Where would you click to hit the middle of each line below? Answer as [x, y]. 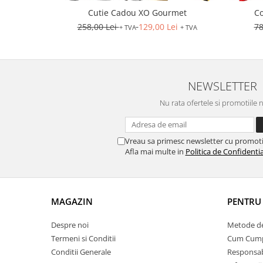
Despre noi [70, 225]
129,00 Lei [158, 27]
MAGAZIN [72, 201]
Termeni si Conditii [83, 238]
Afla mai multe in [155, 151]
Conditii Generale [81, 252]
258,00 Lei [98, 27]
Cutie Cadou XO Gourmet [137, 13]
